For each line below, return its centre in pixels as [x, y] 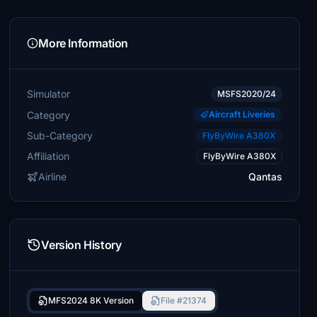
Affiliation [48, 156]
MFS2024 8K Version [91, 300]
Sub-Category [60, 135]
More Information [83, 43]
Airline [53, 177]
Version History [81, 245]
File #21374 [184, 300]
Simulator [49, 94]
